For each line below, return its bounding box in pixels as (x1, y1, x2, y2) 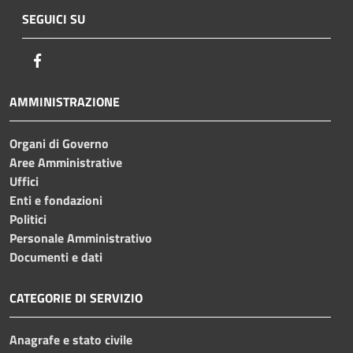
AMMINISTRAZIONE (9, 92, 120, 112)
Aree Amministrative (9, 153, 122, 173)
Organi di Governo (9, 134, 109, 154)
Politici (9, 210, 46, 229)
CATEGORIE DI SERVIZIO (9, 288, 143, 308)
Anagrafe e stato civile (9, 330, 132, 350)
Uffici (9, 172, 39, 191)
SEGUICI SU (22, 9, 85, 29)
